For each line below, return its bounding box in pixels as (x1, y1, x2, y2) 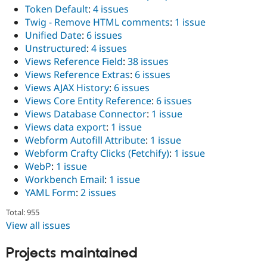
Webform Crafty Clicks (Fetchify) (25, 146, 169, 160)
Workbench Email (25, 172, 104, 186)
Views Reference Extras (25, 67, 130, 81)
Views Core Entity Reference (25, 94, 151, 107)
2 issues (80, 185, 116, 199)
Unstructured (25, 41, 86, 55)
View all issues (6, 218, 70, 232)
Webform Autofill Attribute (25, 133, 145, 147)
